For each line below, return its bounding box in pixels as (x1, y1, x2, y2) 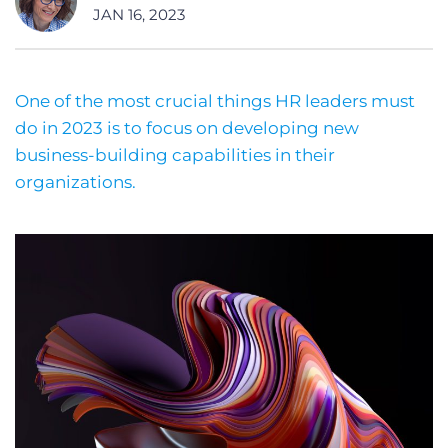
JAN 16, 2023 (93, 5, 185, 24)
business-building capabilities (15, 145, 271, 165)
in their (275, 145, 335, 165)
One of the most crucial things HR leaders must (15, 91, 415, 111)
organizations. (15, 172, 136, 192)
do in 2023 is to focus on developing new (15, 118, 359, 138)
